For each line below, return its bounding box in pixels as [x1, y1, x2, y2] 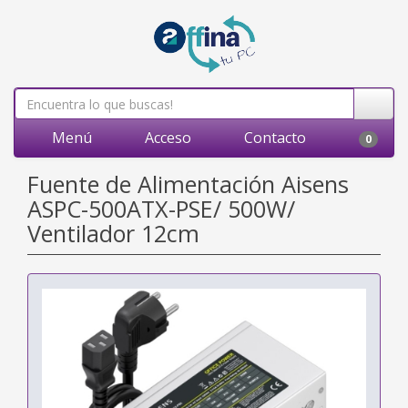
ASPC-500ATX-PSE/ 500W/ [27, 193, 295, 224]
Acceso [141, 127, 191, 148]
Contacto [240, 127, 306, 148]
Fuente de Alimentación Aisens [27, 168, 349, 199]
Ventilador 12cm [27, 218, 199, 249]
